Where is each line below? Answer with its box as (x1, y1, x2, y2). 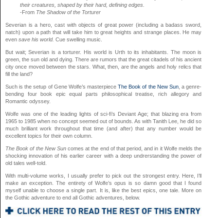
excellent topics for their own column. (5, 133, 92, 139)
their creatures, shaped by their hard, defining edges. (20, 2, 145, 8)
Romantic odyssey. (5, 98, 51, 105)
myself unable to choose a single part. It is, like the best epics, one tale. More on (5, 187, 202, 194)
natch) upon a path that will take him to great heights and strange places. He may (5, 29, 202, 36)
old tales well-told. (5, 160, 47, 166)
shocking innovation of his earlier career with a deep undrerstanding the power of (5, 153, 202, 159)
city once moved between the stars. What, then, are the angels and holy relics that (5, 64, 202, 70)
